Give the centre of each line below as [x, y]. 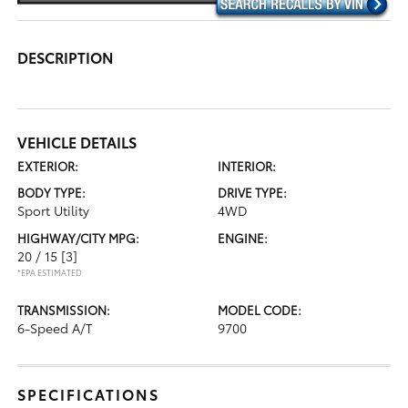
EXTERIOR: [48, 165]
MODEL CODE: [260, 309]
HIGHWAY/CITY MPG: [79, 237]
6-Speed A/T [55, 327]
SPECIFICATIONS [89, 393]
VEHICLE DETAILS [77, 141]
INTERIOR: [247, 165]
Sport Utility [54, 210]
